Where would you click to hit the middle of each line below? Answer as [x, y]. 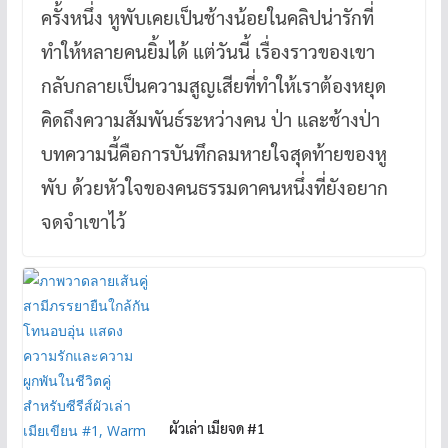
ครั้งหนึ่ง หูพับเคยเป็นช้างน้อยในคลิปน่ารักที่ [207, 16]
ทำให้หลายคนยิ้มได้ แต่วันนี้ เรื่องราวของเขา [207, 50]
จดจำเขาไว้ [83, 220]
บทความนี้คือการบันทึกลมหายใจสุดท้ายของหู [213, 152]
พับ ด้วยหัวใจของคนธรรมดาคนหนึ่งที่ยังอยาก [214, 186]
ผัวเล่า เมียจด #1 [216, 427]
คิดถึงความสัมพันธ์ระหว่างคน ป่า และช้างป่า [210, 118]
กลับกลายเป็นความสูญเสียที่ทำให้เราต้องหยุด [213, 84]
